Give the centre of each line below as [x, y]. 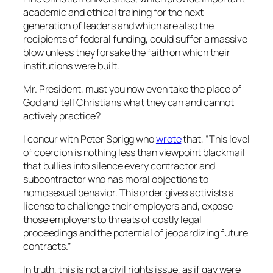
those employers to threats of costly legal [112, 220]
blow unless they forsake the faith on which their [127, 52]
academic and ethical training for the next [113, 12]
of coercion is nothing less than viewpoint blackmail [134, 153]
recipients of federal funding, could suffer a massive [135, 39]
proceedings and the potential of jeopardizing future [136, 233]
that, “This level [215, 139]
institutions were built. [71, 66]
